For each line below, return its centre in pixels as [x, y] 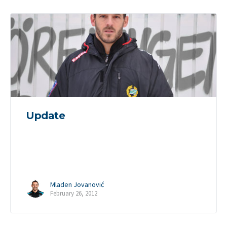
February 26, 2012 [74, 193]
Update [46, 116]
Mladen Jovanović [77, 184]
